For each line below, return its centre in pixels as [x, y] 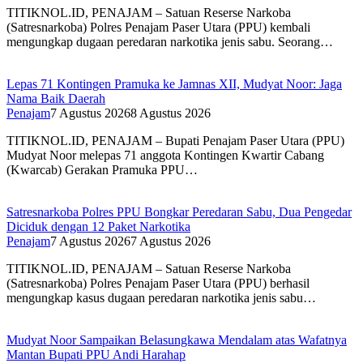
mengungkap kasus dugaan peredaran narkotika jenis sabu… [161, 298]
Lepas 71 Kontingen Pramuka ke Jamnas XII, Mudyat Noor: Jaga [174, 84]
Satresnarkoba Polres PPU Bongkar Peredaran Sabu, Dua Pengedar [179, 212]
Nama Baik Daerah [56, 99]
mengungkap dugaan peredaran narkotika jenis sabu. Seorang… [170, 42]
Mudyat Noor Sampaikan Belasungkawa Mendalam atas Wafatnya [177, 340]
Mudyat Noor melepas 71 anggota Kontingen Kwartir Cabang [165, 156]
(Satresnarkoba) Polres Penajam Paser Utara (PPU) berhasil [158, 284]
